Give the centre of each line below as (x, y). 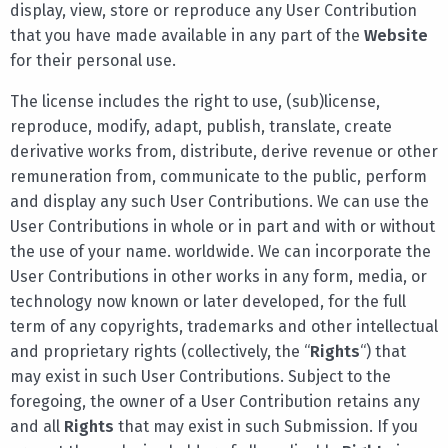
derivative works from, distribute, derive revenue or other (224, 151)
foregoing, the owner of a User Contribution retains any (215, 401)
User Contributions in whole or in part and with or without (222, 226)
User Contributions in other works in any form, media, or (218, 276)
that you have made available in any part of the (187, 35)
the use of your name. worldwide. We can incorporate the (220, 251)
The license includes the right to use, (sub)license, (195, 101)
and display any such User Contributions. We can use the (219, 201)
